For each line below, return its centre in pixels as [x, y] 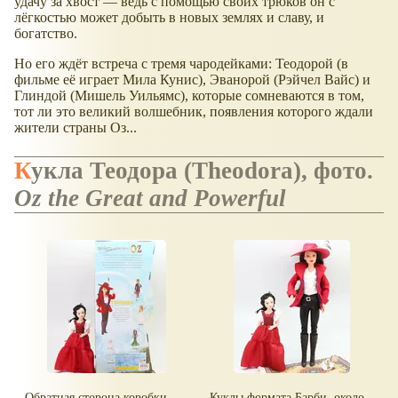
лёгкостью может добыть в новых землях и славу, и [169, 18]
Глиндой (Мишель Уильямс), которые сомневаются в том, [189, 96]
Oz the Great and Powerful [150, 198]
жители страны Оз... [76, 128]
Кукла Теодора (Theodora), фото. [202, 170]
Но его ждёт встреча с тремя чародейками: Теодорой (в [181, 64]
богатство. [46, 34]
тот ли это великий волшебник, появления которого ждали [194, 112]
